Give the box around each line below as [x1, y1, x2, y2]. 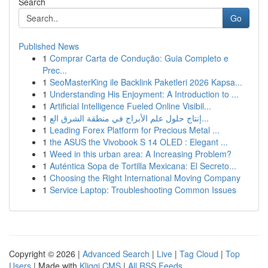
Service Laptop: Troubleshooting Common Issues [50, 184, 236, 196]
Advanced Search [83, 248, 150, 260]
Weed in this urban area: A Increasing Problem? [50, 148, 232, 160]
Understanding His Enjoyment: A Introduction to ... [50, 88, 239, 100]
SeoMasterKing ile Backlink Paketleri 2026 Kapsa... [50, 76, 242, 88]
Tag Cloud [179, 248, 218, 260]
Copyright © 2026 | [9, 248, 83, 260]
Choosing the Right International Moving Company [50, 172, 240, 184]
